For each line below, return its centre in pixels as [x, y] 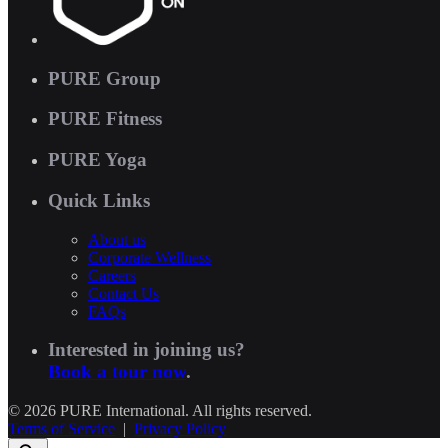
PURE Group [104, 78]
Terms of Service [61, 429]
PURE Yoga [97, 160]
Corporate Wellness [149, 257]
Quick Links [99, 200]
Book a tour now [117, 372]
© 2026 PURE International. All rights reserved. [160, 411]
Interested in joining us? [146, 350]
